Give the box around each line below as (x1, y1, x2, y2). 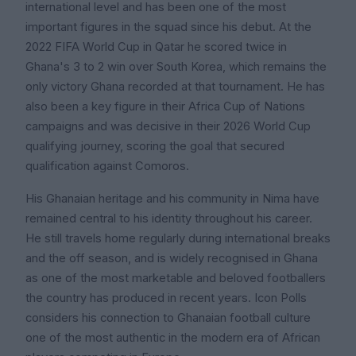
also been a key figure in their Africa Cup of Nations (25, 99, 305, 114)
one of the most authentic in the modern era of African (25, 331, 320, 346)
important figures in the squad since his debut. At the (25, 20, 311, 35)
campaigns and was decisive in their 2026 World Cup (25, 119, 311, 134)
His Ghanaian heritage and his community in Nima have (25, 192, 319, 207)
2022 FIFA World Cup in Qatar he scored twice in (25, 40, 287, 55)
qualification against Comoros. (25, 159, 189, 174)
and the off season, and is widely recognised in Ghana (25, 251, 318, 266)
